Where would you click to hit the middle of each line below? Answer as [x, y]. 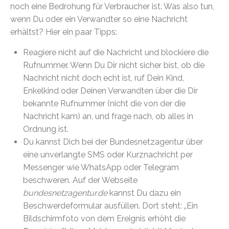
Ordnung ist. [46, 129]
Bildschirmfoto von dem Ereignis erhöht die [104, 218]
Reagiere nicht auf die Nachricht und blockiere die [116, 52]
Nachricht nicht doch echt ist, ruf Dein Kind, [104, 78]
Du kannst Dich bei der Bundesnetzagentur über [113, 142]
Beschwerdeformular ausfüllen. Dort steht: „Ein [110, 205]
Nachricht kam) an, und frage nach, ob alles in [108, 116]
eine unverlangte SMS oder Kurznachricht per [108, 154]
